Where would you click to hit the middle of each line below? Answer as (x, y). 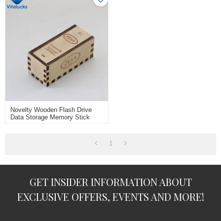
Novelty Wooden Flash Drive (51, 110)
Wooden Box (29, 132)
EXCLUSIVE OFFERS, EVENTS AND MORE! (110, 197)
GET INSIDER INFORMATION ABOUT (110, 182)
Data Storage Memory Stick (50, 117)
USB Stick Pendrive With (47, 125)
